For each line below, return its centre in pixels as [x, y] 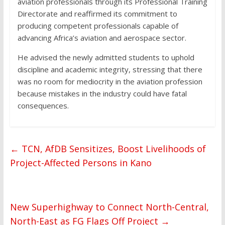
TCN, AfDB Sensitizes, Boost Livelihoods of [112, 148]
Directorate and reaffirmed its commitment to [97, 13]
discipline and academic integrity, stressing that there [110, 69]
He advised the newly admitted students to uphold [106, 57]
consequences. [43, 105]
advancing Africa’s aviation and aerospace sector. [102, 37]
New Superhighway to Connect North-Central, [109, 207]
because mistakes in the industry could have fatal [102, 93]
